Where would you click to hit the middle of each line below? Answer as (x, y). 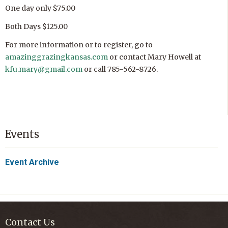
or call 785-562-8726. (120, 69)
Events (22, 134)
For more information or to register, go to (79, 45)
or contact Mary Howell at (154, 57)
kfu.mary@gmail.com (44, 69)
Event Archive (32, 162)
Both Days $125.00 (36, 26)
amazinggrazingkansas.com (56, 57)
